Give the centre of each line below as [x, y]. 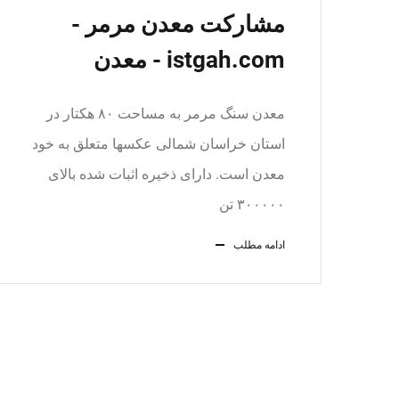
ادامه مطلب [259, 245]
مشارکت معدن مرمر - [178, 24]
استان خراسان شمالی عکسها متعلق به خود [159, 144]
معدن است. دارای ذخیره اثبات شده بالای [167, 174]
